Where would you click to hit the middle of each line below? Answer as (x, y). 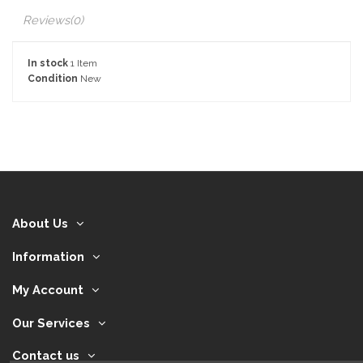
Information (48, 257)
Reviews (46, 20)
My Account (48, 289)
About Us (40, 224)
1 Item (84, 64)
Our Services (51, 322)
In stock (48, 64)
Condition (53, 78)
